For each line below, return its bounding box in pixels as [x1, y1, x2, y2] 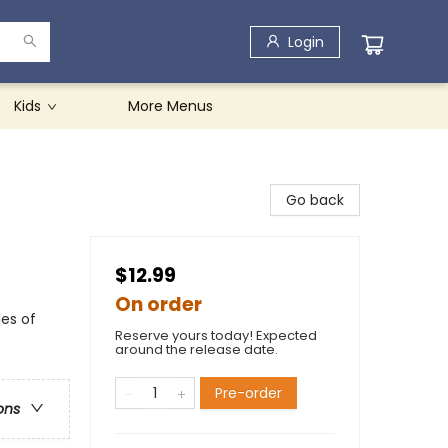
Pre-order [215, 383, 282, 403]
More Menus [128, 96, 213, 116]
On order [115, 291, 202, 318]
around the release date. [115, 340, 278, 359]
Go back [286, 190, 344, 210]
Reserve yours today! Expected [115, 326, 317, 345]
